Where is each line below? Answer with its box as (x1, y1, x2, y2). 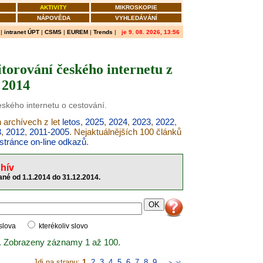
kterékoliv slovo (37, 222, 88, 230)
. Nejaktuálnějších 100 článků (69, 127, 181, 137)
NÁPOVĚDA (36, 15, 70, 21)
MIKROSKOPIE (115, 4, 157, 11)
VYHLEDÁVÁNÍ (115, 15, 157, 21)
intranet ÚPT (4, 29, 39, 35)
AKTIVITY (40, 4, 67, 11)
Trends (93, 29, 113, 35)
